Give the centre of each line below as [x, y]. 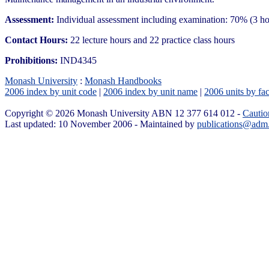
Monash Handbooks [123, 80]
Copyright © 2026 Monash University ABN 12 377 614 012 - [124, 113]
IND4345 [77, 60]
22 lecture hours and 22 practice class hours [151, 40]
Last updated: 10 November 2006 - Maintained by [101, 124]
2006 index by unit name [150, 91]
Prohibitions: [31, 60]
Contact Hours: [36, 40]
